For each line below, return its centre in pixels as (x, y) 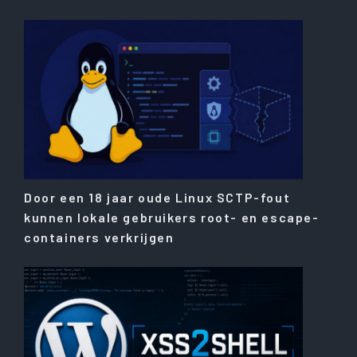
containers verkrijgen (99, 237)
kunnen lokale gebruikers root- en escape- (172, 218)
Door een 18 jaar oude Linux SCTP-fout (157, 198)
